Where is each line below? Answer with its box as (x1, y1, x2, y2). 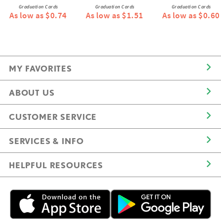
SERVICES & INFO (9, 136, 84, 146)
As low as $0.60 (162, 10, 220, 21)
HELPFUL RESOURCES (9, 160, 104, 170)
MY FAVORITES (9, 63, 72, 74)
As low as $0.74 (9, 10, 67, 21)
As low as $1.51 (86, 10, 144, 21)
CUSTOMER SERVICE (9, 111, 97, 122)
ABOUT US (9, 87, 55, 98)
